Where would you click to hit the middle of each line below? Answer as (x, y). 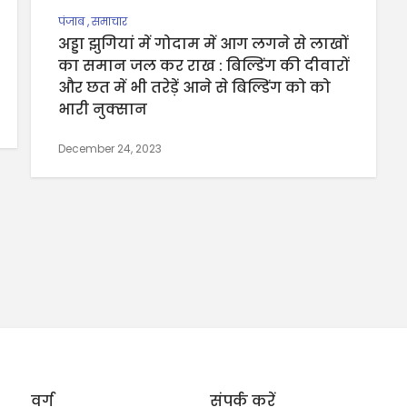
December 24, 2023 (110, 148)
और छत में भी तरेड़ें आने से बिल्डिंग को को (194, 87)
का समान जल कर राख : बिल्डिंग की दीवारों (203, 65)
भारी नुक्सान (103, 109)
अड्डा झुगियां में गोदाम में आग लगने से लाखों (203, 44)
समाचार (109, 21)
